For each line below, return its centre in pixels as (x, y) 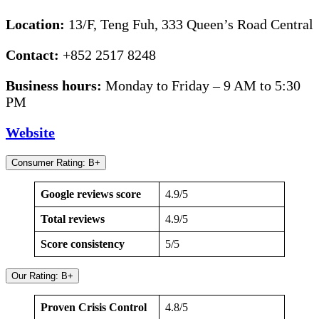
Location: (37, 24)
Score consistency (84, 244)
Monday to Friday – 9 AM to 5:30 (201, 85)
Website (30, 132)
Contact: (34, 54)
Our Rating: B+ (42, 276)
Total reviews (73, 219)
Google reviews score (91, 194)
